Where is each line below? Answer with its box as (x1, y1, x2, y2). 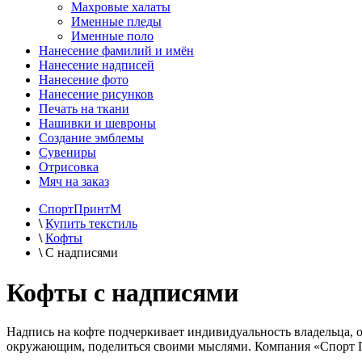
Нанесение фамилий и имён (39, 44, 194, 58)
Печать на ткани (39, 102, 129, 116)
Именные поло (71, 29, 154, 44)
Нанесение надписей (39, 58, 154, 73)
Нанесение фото (39, 73, 128, 87)
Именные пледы (71, 15, 162, 29)
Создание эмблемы (39, 131, 144, 145)
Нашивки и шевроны (39, 116, 156, 131)
